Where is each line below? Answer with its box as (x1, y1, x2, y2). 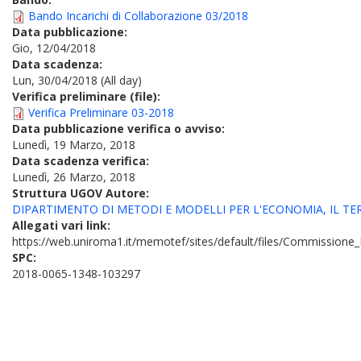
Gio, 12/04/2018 (12, 40, 96, 56)
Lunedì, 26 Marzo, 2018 (12, 169, 135, 185)
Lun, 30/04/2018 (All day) (12, 73, 142, 88)
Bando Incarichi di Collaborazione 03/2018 (28, 8, 248, 23)
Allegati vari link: (12, 218, 114, 233)
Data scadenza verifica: (12, 153, 152, 168)
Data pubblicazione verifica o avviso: (12, 121, 228, 136)
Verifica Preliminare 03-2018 (28, 105, 174, 120)
